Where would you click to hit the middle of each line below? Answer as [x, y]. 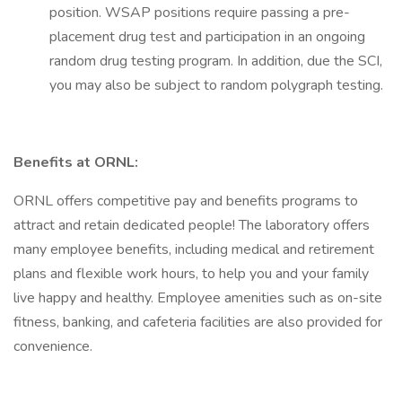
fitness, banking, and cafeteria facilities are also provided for [198, 322]
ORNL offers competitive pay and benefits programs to [186, 201]
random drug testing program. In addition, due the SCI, [216, 61]
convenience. [53, 346]
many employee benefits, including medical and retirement [194, 249]
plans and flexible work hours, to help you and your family [191, 274]
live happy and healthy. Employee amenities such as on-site [198, 298]
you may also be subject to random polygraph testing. [218, 85]
